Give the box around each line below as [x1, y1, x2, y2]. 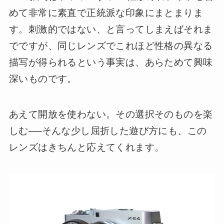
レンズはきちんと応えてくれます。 [8, 141, 164, 152]
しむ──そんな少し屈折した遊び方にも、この [8, 125, 207, 136]
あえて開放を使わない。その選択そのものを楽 [8, 108, 213, 119]
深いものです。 [8, 73, 77, 84]
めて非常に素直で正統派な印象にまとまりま [8, 7, 203, 18]
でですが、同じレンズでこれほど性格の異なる [8, 40, 213, 51]
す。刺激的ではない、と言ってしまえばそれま [8, 24, 213, 35]
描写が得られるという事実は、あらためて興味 [8, 57, 213, 68]
